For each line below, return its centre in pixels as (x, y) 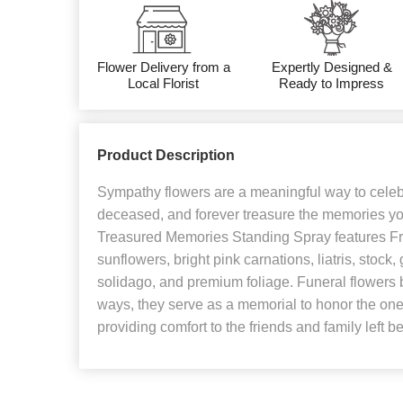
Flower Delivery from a (163, 67)
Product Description (166, 155)
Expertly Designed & (331, 67)
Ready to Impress (332, 83)
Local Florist (164, 83)
